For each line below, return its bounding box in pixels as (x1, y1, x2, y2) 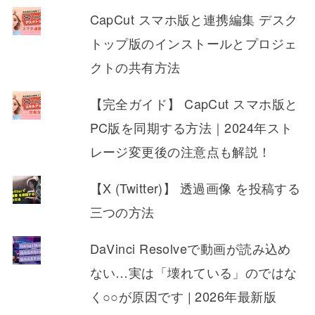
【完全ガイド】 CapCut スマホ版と (89, 94, 298, 113)
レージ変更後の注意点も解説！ (89, 142, 271, 161)
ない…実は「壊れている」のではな (89, 263, 297, 282)
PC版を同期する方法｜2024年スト (89, 118, 293, 137)
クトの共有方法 (89, 58, 181, 77)
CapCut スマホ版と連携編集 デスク (89, 10, 298, 29)
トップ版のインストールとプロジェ (89, 34, 297, 53)
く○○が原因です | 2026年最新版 (89, 287, 277, 306)
